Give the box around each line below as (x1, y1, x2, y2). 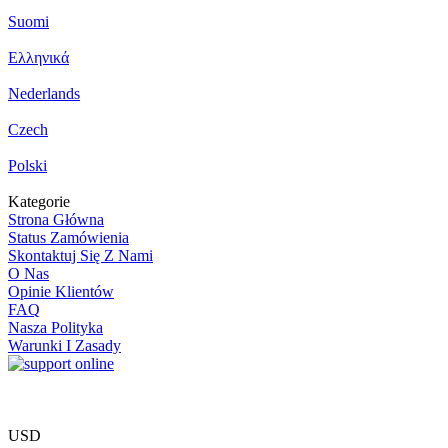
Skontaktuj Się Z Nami (8, 247, 153, 264)
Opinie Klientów (8, 283, 114, 300)
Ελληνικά (8, 49, 69, 66)
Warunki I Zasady (8, 337, 121, 354)
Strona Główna (8, 211, 104, 228)
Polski (8, 157, 47, 174)
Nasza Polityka (8, 319, 103, 336)
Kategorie (8, 193, 70, 210)
